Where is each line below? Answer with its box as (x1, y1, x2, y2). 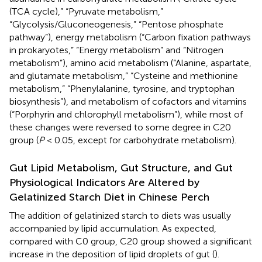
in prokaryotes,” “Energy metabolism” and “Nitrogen (9, 44, 223, 56)
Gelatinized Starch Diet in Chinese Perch (9, 190, 209, 204)
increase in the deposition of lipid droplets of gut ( (9, 248, 215, 260)
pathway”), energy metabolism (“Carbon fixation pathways (9, 31, 251, 43)
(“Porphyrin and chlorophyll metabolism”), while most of (9, 108, 243, 120)
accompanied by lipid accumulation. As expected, (9, 222, 216, 234)
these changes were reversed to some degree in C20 (9, 121, 231, 133)
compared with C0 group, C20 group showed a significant (9, 235, 252, 247)
